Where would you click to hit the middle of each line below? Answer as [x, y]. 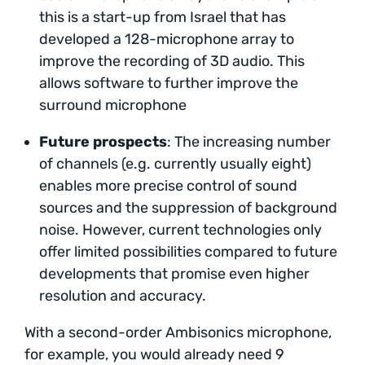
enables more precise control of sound [168, 186]
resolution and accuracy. [123, 296]
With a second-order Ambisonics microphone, [178, 333]
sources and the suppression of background [188, 208]
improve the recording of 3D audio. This [172, 62]
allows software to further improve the [169, 84]
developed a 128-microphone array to [167, 40]
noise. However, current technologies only [180, 230]
